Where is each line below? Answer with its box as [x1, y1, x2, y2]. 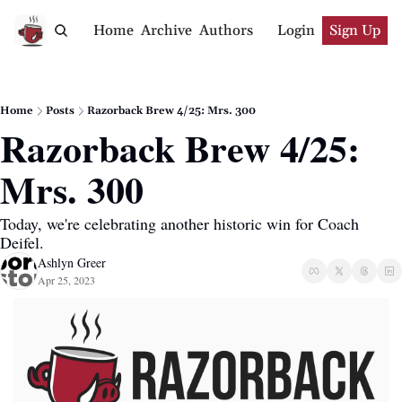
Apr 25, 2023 [38, 273, 95, 287]
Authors [198, 22, 253, 39]
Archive [140, 22, 192, 39]
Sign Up [329, 22, 380, 39]
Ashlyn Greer [38, 254, 106, 271]
